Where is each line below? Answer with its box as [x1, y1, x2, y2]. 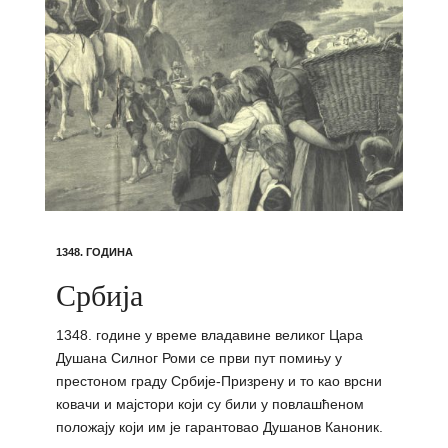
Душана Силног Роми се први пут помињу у [55, 350, 342, 367]
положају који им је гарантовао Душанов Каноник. [55, 419, 383, 436]
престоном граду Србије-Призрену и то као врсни [55, 373, 382, 390]
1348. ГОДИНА [55, 246, 133, 259]
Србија [55, 274, 143, 315]
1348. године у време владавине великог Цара [55, 327, 363, 344]
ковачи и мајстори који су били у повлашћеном [55, 396, 364, 413]
